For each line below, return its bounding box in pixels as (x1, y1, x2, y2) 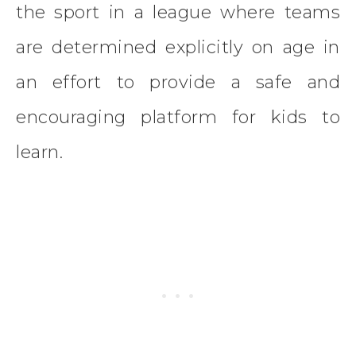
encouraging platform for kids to (16, 106, 340, 128)
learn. (16, 141, 63, 163)
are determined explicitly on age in (16, 36, 340, 58)
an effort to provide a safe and (16, 71, 340, 93)
